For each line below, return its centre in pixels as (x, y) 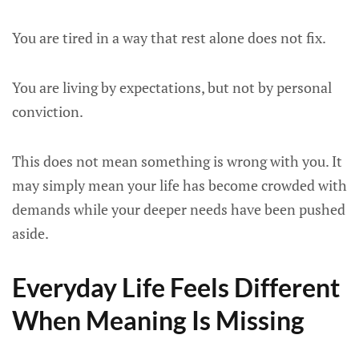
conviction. (48, 111)
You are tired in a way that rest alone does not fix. (169, 38)
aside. (30, 233)
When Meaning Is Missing (158, 320)
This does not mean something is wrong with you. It (177, 161)
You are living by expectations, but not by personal (172, 87)
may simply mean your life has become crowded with (179, 185)
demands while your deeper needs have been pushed (179, 209)
